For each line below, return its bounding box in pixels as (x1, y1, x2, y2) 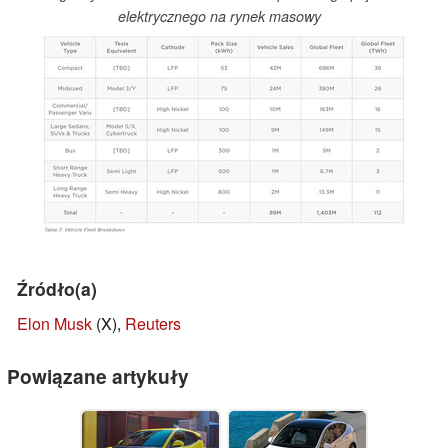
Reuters (125, 312, 181, 336)
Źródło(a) (17, 276, 97, 302)
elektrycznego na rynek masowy (117, 6, 321, 27)
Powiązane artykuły (7, 362, 189, 391)
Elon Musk (17, 312, 92, 336)
